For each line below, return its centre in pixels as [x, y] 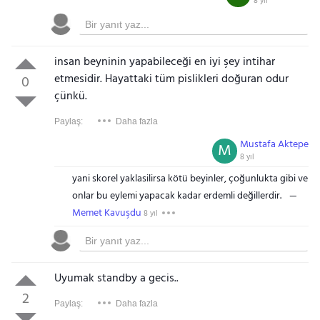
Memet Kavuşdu [106, 213]
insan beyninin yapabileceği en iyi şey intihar [164, 62]
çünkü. [70, 96]
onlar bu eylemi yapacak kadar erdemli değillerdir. [176, 196]
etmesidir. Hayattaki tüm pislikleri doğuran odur [171, 79]
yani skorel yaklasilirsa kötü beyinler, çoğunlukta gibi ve [190, 179]
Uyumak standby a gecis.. [116, 279]
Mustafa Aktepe [275, 145]
